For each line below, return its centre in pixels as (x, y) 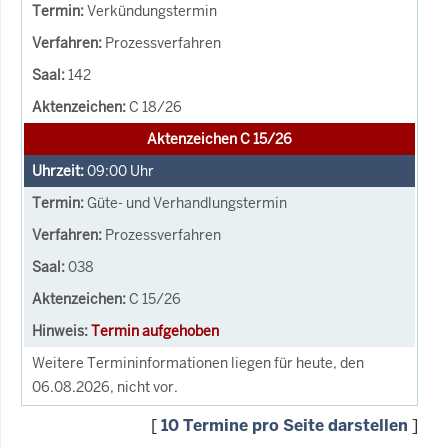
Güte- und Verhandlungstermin (187, 202)
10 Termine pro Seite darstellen (284, 425)
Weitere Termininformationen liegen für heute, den (198, 362)
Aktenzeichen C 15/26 (219, 138)
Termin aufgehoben (155, 330)
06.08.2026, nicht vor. (105, 386)
